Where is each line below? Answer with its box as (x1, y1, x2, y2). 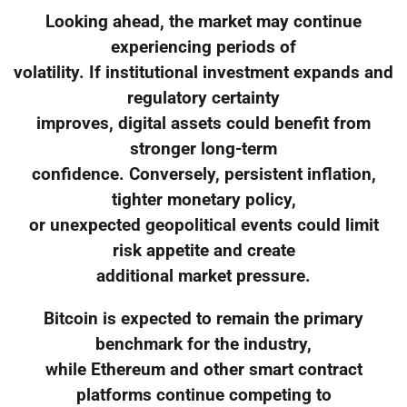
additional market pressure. (96, 265, 311, 286)
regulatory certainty (127, 87, 280, 108)
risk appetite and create (112, 240, 295, 261)
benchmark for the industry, (95, 333, 312, 354)
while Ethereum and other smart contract (45, 359, 362, 380)
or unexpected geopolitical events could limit (28, 214, 379, 235)
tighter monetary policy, (111, 189, 296, 210)
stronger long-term (130, 138, 277, 159)
